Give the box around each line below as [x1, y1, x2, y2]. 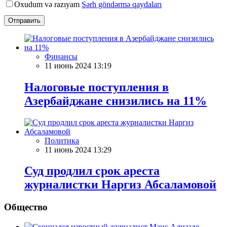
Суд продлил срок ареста [24, 164, 160, 178]
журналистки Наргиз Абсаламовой [24, 178, 216, 192]
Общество [4, 202, 48, 213]
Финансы [45, 52, 78, 61]
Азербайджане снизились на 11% [24, 94, 207, 107]
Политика [45, 136, 79, 145]
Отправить [8, 16, 41, 24]
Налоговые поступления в [24, 80, 169, 94]
